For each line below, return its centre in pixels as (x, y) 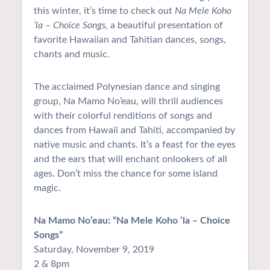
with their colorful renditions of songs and (123, 115)
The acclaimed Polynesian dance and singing (127, 86)
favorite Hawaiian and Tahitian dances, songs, (130, 39)
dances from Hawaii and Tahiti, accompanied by (134, 130)
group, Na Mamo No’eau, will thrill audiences (128, 101)
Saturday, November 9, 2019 (94, 249)
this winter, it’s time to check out (104, 11)
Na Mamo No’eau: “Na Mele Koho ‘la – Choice (132, 220)
